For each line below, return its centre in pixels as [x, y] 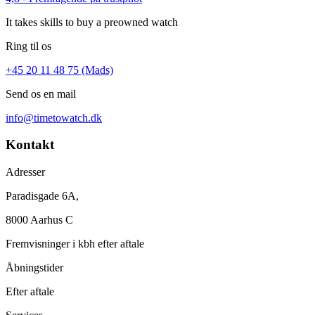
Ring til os [28, 46]
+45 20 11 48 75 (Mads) [59, 70]
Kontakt [30, 145]
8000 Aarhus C [39, 220]
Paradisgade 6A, [42, 196]
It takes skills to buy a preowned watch [92, 22]
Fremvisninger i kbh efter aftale [75, 244]
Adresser [25, 172]
